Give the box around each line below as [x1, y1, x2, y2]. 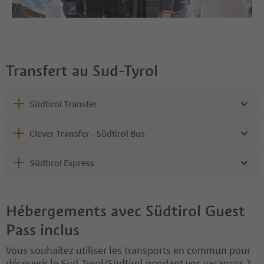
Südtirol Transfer [29, 98, 97, 110]
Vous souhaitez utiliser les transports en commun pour [6, 243, 250, 257]
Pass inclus [6, 220, 80, 239]
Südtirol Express [29, 157, 94, 169]
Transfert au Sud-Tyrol [6, 61, 158, 80]
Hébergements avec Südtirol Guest [6, 201, 245, 220]
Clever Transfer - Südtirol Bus [29, 127, 145, 140]
